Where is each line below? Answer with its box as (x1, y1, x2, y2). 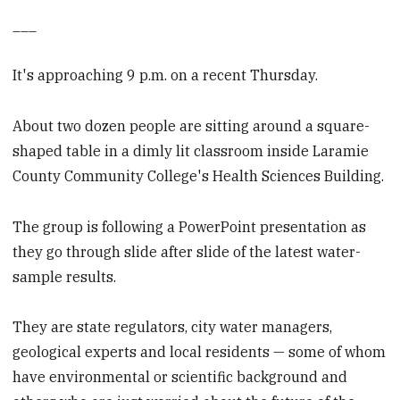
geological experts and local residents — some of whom (12, 343, 387, 362)
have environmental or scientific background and (12, 368, 348, 387)
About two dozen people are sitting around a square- (12, 116, 371, 135)
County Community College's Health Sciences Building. (12, 166, 385, 185)
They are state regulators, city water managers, (12, 318, 333, 337)
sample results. (12, 267, 117, 286)
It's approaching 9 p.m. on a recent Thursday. (12, 66, 319, 85)
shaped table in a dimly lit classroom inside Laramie (12, 141, 370, 160)
